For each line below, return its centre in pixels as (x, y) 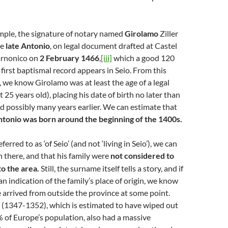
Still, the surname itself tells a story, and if (112, 168)
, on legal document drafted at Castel (113, 46)
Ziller (168, 33)
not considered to (142, 155)
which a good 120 (143, 58)
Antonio (35, 46)
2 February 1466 (69, 58)
